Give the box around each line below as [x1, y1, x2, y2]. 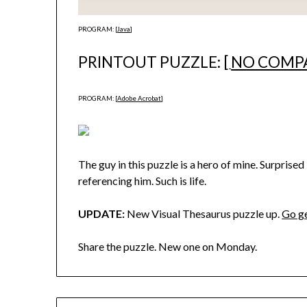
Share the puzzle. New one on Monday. [78, 240, 258, 254]
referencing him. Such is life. [78, 174, 207, 188]
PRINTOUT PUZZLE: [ [78, 53, 230, 72]
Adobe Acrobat [117, 95, 162, 103]
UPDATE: [78, 207, 125, 221]
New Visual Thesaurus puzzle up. [125, 207, 282, 221]
